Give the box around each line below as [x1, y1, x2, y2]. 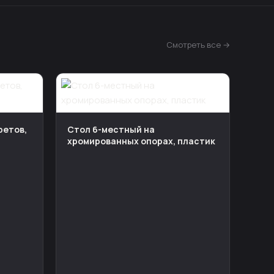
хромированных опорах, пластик [67, 135, 215, 147]
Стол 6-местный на [67, 124, 155, 135]
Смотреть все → [166, 39, 230, 50]
